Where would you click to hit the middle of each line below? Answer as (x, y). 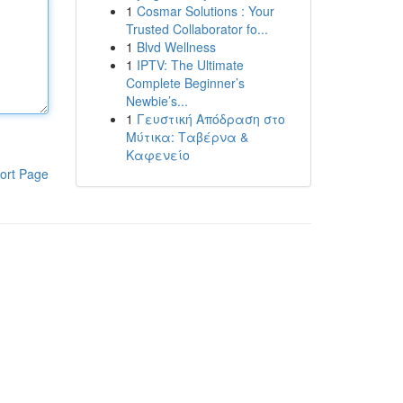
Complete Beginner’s (185, 83)
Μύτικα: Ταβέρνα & (187, 137)
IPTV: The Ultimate (190, 65)
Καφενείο (157, 155)
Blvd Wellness (176, 47)
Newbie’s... (157, 101)
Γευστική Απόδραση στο (210, 119)
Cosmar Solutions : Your (205, 11)
